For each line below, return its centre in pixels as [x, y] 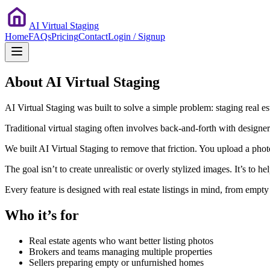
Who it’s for [42, 215]
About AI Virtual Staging [82, 82]
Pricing [65, 36]
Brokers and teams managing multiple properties [121, 251]
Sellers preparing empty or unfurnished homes [116, 262]
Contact [93, 36]
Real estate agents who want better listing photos [121, 240]
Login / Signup [137, 36]
